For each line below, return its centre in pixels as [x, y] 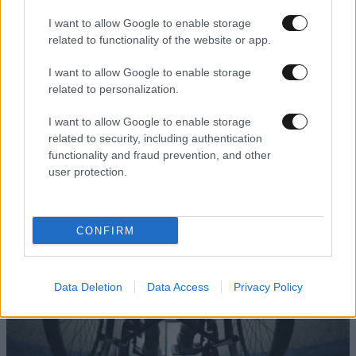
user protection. [88, 172]
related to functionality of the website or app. [160, 40]
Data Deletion [88, 287]
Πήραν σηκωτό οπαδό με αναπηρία [110, 117]
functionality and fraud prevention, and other [160, 155]
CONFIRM [105, 230]
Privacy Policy [268, 287]
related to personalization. [114, 89]
